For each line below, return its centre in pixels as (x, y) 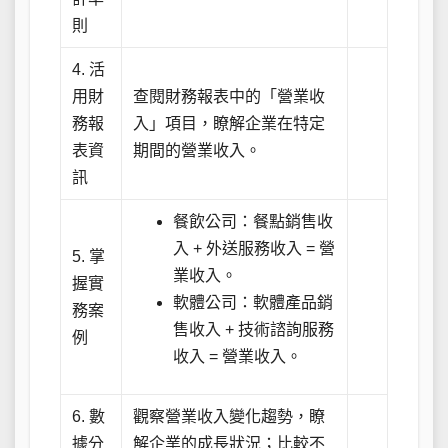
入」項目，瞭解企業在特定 (229, 124)
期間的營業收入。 (197, 151)
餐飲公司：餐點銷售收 (253, 222)
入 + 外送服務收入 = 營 (254, 249)
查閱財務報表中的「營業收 (229, 97)
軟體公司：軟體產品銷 (253, 303)
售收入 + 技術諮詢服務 (254, 330)
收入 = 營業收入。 (238, 357)
